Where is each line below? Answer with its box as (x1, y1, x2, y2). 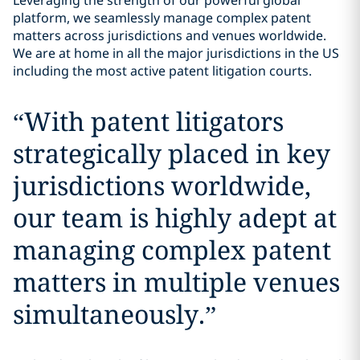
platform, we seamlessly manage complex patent (13, 9, 311, 27)
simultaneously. (12, 297, 205, 332)
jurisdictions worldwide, (12, 168, 311, 203)
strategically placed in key (12, 136, 330, 171)
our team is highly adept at (12, 200, 337, 235)
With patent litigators (23, 104, 284, 139)
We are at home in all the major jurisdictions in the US (13, 44, 339, 63)
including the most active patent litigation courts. (13, 62, 312, 80)
